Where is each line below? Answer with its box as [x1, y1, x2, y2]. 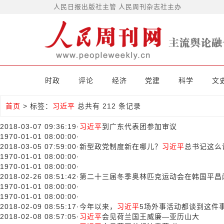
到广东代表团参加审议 [102, 122, 177, 130]
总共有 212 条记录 [75, 102, 141, 110]
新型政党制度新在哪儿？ [79, 142, 162, 150]
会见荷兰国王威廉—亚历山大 [102, 212, 199, 220]
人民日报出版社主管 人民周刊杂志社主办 [53, 3, 181, 10]
